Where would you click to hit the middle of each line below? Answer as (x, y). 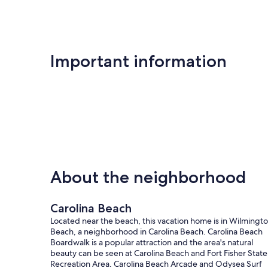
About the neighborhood (148, 177)
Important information (138, 61)
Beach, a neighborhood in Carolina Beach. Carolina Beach (156, 231)
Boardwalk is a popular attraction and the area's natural (152, 242)
